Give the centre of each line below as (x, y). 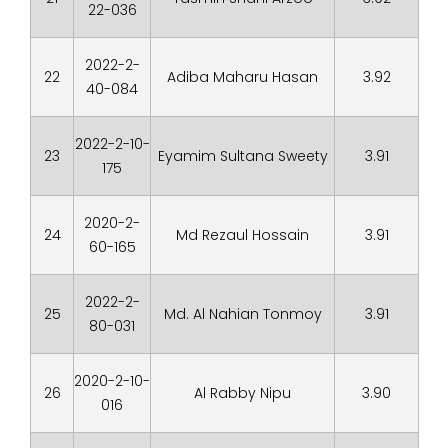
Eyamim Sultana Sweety (242, 156)
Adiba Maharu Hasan (242, 77)
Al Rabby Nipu (242, 393)
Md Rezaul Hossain (242, 235)
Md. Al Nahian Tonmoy (242, 314)
